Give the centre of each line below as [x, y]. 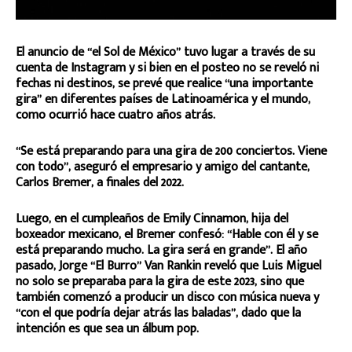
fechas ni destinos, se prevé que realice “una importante [164, 84]
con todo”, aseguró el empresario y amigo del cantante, [163, 167]
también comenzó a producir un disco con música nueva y [167, 298]
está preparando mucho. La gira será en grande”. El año [161, 251]
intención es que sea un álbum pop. [107, 329]
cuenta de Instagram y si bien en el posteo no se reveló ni [167, 68]
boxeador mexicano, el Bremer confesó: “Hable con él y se [167, 235]
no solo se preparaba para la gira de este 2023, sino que [160, 282]
